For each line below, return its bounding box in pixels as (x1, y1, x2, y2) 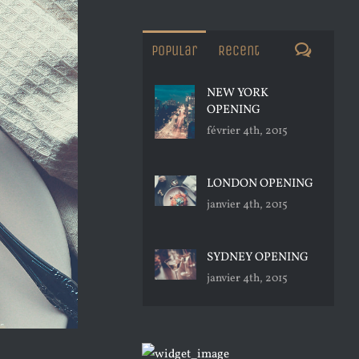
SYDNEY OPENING (207, 249, 309, 266)
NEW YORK (207, 85, 268, 102)
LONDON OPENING (207, 175, 313, 192)
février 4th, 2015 (207, 123, 288, 139)
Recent (217, 42, 260, 59)
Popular (151, 42, 197, 59)
